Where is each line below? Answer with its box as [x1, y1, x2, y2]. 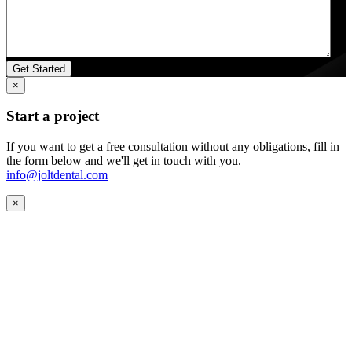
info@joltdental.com [6, 168, 108, 182]
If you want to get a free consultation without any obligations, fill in [6, 140, 339, 154]
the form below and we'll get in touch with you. [6, 154, 241, 168]
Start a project [6, 108, 99, 125]
